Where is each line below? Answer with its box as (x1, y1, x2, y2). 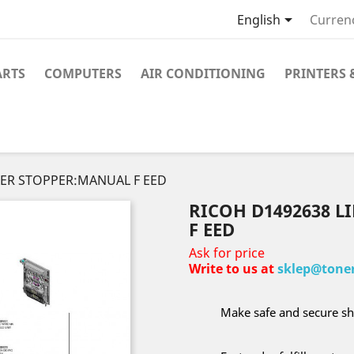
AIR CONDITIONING (141, 65, 265, 82)
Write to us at (189, 260, 277, 277)
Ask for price (189, 244, 265, 262)
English (236, 11, 281, 29)
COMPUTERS (44, 65, 122, 82)
